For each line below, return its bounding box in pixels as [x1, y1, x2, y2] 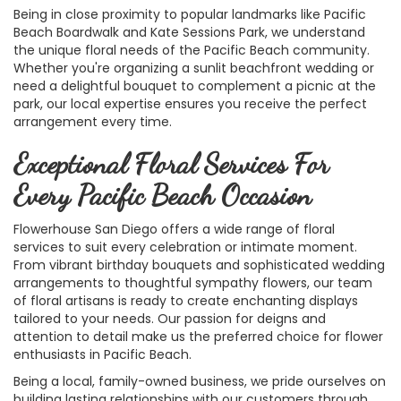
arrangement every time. [13, 112, 172, 131]
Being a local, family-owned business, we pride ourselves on [13, 371, 386, 390]
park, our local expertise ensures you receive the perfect [13, 94, 367, 113]
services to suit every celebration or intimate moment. [13, 237, 357, 256]
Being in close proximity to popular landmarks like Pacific [13, 4, 366, 23]
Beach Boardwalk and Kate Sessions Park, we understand [13, 22, 365, 41]
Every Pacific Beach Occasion [13, 177, 311, 212]
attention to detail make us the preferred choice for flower [13, 327, 383, 346]
